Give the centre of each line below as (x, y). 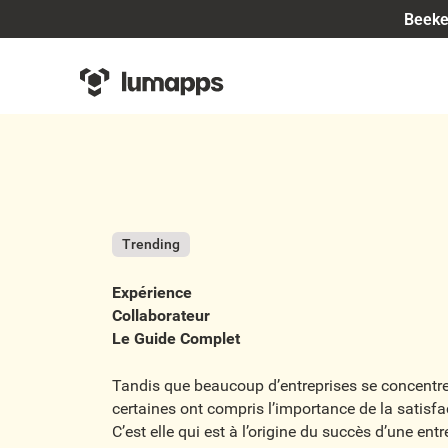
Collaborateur (161, 316)
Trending (151, 244)
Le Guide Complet (176, 339)
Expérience (152, 293)
